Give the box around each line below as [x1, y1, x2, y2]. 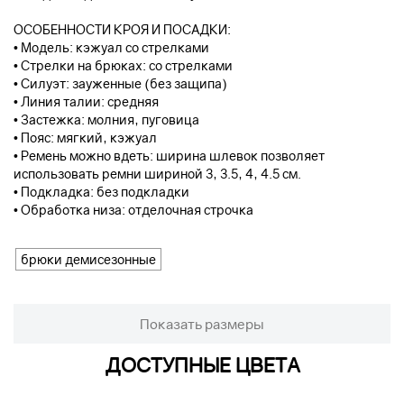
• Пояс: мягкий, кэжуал [14, 130, 157, 145]
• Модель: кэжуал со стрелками [14, 40, 209, 55]
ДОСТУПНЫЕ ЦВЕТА [104, 353, 300, 377]
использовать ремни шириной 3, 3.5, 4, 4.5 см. [14, 166, 301, 181]
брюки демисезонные [21, 252, 156, 267]
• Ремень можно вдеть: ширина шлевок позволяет [14, 148, 325, 163]
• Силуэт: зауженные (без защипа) [14, 76, 227, 91]
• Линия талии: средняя [14, 94, 159, 109]
